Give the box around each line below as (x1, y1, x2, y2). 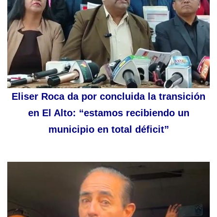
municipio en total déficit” (48, 124, 169, 135)
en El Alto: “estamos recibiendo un (28, 107, 189, 118)
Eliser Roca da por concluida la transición (12, 91, 205, 102)
